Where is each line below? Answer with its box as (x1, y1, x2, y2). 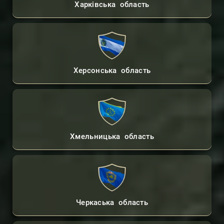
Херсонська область (73, 65, 151, 75)
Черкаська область (75, 197, 148, 207)
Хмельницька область (70, 131, 154, 141)
